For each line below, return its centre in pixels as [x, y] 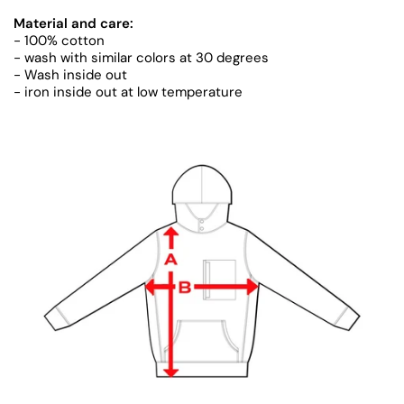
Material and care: [73, 23]
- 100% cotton [59, 41]
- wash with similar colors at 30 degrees [141, 58]
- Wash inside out [70, 75]
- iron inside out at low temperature [128, 92]
